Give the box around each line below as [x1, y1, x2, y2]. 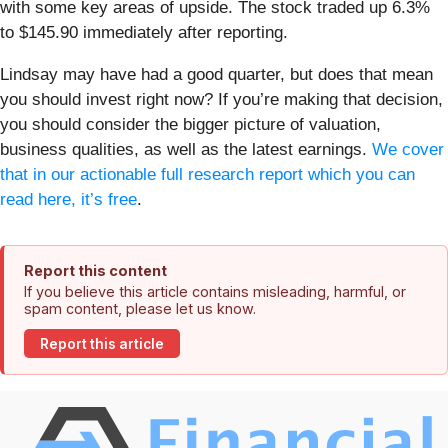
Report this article [40, 335, 164, 352]
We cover [372, 140, 444, 160]
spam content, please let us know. [24, 300, 256, 318]
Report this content [24, 262, 167, 280]
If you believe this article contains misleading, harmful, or [24, 283, 406, 301]
